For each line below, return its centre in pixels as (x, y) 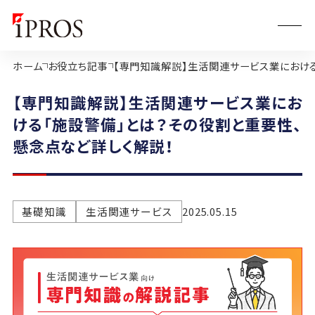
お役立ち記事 (78, 65)
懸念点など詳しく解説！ (93, 146)
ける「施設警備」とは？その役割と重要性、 (157, 124)
